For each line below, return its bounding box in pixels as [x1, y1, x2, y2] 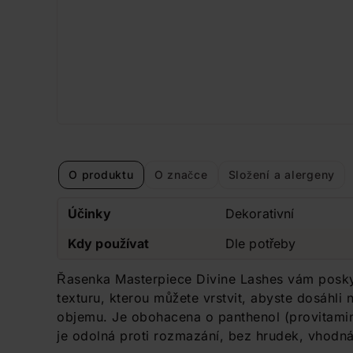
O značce [154, 167, 208, 181]
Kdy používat [68, 236, 150, 251]
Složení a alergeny [228, 167, 335, 181]
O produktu [69, 167, 134, 181]
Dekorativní [225, 206, 295, 221]
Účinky [68, 206, 111, 221]
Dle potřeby [225, 236, 296, 251]
